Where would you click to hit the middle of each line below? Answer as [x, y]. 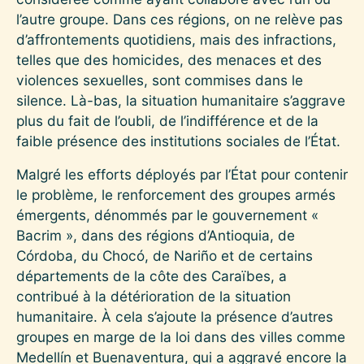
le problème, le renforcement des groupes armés [176, 194]
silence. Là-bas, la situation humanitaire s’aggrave [181, 100]
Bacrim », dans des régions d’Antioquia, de [156, 235]
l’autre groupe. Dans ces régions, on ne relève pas [180, 19]
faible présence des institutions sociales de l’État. [178, 141]
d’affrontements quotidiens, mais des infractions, [176, 39]
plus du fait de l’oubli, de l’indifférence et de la [167, 120]
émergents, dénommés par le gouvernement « [167, 214]
